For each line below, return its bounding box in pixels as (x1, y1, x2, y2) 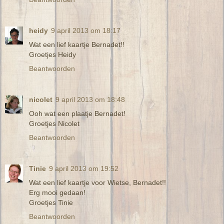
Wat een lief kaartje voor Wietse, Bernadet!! (29, 178, 166, 186)
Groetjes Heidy (29, 50, 76, 58)
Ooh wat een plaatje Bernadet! (29, 109, 125, 117)
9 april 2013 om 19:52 (49, 164, 118, 172)
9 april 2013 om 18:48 (55, 95, 125, 103)
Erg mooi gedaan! (29, 188, 85, 196)
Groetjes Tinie (29, 198, 73, 206)
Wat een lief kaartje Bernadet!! (29, 40, 124, 48)
